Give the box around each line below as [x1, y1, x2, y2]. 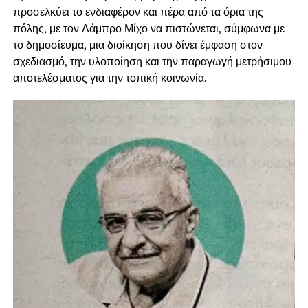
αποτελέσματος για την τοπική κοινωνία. [12, 69, 207, 85]
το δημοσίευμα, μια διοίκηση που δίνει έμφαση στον [12, 36, 263, 52]
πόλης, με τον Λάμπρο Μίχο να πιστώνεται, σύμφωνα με [12, 20, 285, 36]
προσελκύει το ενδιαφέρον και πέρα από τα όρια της [12, 3, 263, 19]
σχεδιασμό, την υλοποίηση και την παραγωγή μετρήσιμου [12, 53, 291, 69]
